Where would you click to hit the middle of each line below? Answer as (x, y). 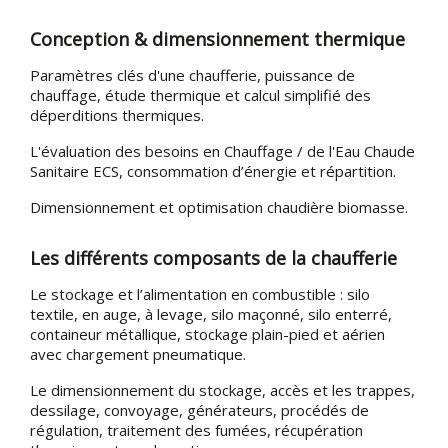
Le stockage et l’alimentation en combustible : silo (200, 293)
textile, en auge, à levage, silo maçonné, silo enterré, (211, 313)
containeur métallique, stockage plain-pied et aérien (207, 333)
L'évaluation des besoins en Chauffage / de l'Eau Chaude (222, 150)
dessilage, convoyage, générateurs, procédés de (199, 409)
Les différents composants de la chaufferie (213, 257)
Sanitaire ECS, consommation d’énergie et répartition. (213, 170)
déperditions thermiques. (117, 114)
